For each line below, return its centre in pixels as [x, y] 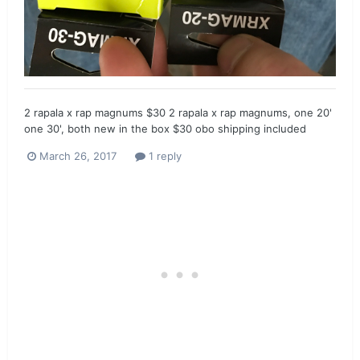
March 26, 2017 [78, 156]
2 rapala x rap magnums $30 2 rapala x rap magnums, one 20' [178, 113]
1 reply [164, 156]
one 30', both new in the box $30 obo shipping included [165, 129]
